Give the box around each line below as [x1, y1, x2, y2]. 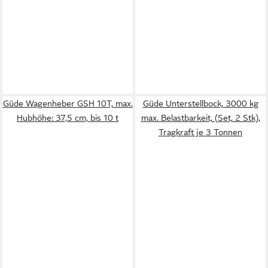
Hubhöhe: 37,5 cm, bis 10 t [17, 113, 118, 123]
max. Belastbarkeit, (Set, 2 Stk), [141, 113, 260, 123]
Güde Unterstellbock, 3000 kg [142, 99, 258, 108]
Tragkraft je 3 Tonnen [159, 127, 242, 137]
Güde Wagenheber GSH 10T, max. [2, 99, 133, 108]
